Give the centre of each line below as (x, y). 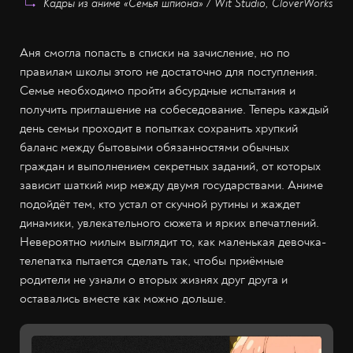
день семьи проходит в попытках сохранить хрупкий (159, 129)
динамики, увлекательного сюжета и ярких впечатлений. (169, 223)
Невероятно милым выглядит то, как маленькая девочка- (173, 242)
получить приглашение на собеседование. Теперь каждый (174, 110)
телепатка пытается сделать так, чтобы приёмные (152, 261)
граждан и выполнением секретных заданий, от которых (170, 167)
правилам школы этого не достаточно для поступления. (169, 72)
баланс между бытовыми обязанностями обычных (154, 148)
